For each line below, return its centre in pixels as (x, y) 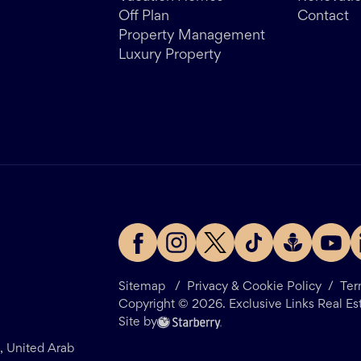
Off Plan (144, 17)
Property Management (192, 37)
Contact (323, 17)
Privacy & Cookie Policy (254, 287)
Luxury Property (170, 56)
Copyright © (155, 305)
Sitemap (142, 287)
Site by (138, 323)
